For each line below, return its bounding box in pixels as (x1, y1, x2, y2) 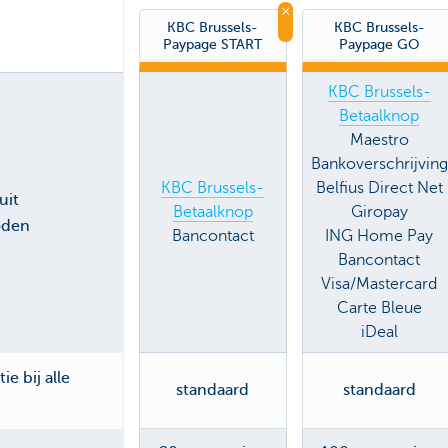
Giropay (350, 202, 408, 221)
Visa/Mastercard (321, 274, 438, 293)
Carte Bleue (336, 298, 422, 317)
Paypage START (163, 35, 263, 52)
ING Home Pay (325, 226, 434, 245)
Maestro (349, 130, 409, 149)
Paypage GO (339, 35, 420, 52)
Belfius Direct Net (315, 178, 443, 197)
